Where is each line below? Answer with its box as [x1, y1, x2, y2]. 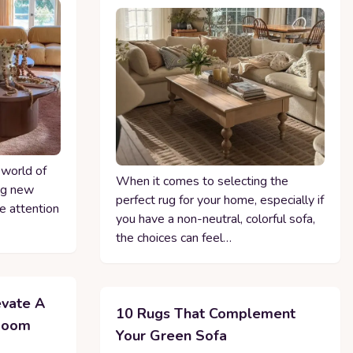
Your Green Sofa [115, 325, 227, 345]
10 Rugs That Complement [115, 303, 295, 323]
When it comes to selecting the [115, 172, 288, 190]
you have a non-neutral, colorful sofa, [115, 210, 315, 228]
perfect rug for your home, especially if [115, 191, 324, 209]
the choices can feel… [115, 229, 232, 247]
